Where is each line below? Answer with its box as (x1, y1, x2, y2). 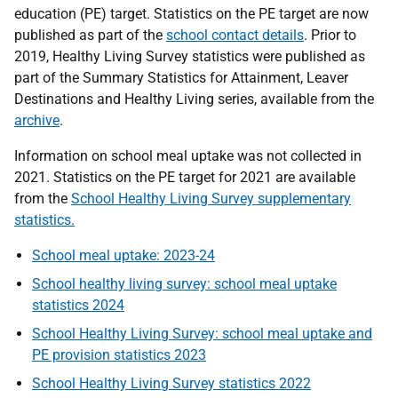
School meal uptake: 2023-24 (32, 247, 215, 264)
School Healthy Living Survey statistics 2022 (32, 375, 311, 392)
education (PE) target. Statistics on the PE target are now (14, 5, 369, 22)
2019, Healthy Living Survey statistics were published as (14, 48, 365, 65)
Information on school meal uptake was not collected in (14, 147, 362, 164)
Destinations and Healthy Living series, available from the (14, 91, 374, 107)
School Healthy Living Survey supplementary (71, 190, 351, 207)
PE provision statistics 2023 (32, 346, 206, 363)
